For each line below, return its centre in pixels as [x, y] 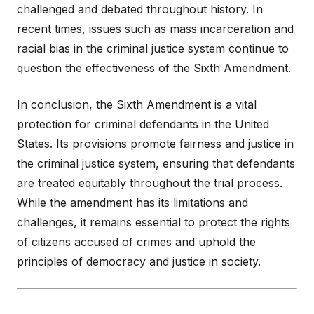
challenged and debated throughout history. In [140, 9]
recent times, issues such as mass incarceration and [155, 29]
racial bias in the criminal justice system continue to [153, 49]
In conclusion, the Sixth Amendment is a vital [137, 105]
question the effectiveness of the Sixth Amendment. [154, 68]
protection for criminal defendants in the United [143, 124]
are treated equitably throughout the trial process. [150, 183]
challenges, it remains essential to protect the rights [153, 223]
